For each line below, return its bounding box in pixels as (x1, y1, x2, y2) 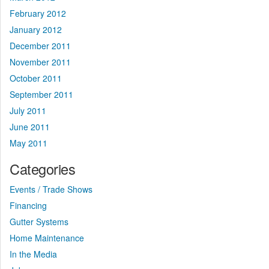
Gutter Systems (10, 216, 68, 228)
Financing (10, 199, 47, 212)
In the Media (10, 248, 57, 261)
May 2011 (10, 137, 47, 150)
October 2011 (10, 72, 62, 85)
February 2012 (10, 7, 66, 20)
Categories (10, 159, 76, 180)
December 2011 (10, 40, 71, 52)
